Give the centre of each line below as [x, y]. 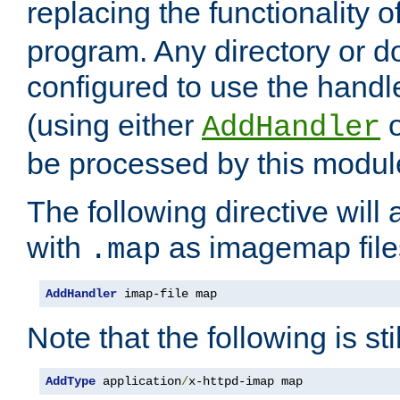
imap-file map [167, 294]
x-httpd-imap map [246, 382]
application [138, 382]
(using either [114, 125]
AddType [71, 382]
